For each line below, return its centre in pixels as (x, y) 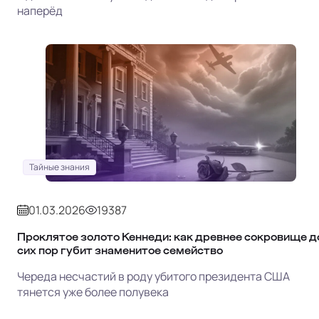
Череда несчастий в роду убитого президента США (153, 276)
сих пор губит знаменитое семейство (120, 250)
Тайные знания (59, 167)
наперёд (40, 10)
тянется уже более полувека (93, 292)
